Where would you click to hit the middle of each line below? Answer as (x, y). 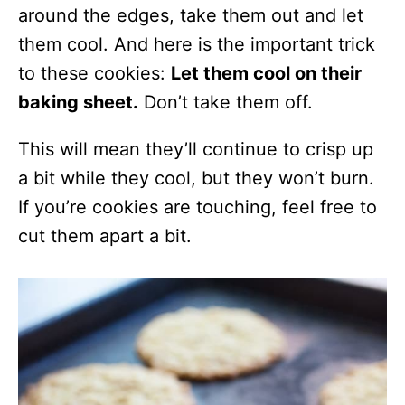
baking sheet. (78, 103)
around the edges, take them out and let (191, 16)
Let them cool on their (266, 74)
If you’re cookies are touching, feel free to (198, 207)
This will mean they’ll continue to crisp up (196, 150)
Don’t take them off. (226, 103)
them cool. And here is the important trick (197, 45)
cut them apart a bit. (105, 236)
